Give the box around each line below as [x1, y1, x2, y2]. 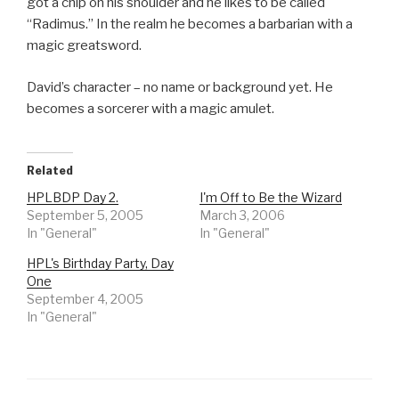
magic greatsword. [27, 37, 142, 54]
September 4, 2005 [27, 291, 143, 307]
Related [27, 164, 73, 178]
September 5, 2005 [27, 208, 143, 224]
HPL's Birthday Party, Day [27, 256, 174, 272]
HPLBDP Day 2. [27, 190, 118, 206]
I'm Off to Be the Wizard [199, 190, 342, 206]
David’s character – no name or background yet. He [27, 78, 333, 95]
